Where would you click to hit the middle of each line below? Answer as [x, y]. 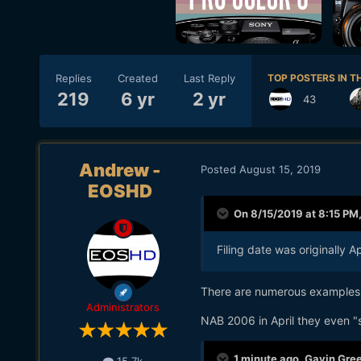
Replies [73, 78]
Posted [220, 169]
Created [137, 78]
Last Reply [209, 78]
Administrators [123, 307]
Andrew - [120, 170]
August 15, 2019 [280, 169]
